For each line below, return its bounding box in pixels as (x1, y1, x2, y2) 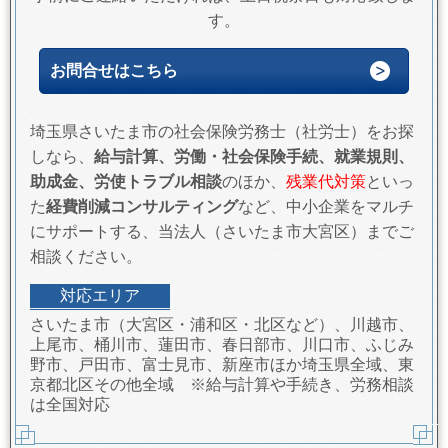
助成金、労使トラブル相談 (30, 173, 222, 191)
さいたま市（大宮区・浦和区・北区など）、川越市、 (30, 316, 414, 334)
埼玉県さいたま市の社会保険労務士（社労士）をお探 (30, 123, 414, 141)
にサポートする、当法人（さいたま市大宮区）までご (30, 223, 414, 241)
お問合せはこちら (49, 62, 178, 80)
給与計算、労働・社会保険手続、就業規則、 (94, 148, 414, 166)
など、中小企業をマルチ (238, 198, 414, 216)
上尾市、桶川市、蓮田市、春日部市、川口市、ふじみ (30, 336, 414, 354)
